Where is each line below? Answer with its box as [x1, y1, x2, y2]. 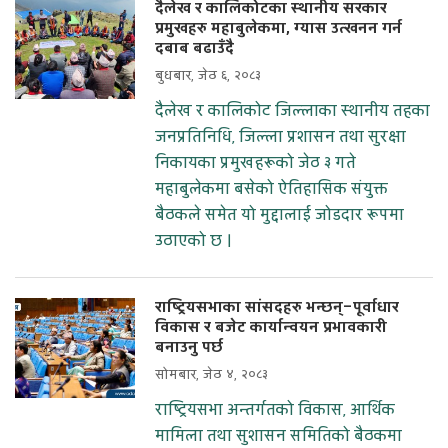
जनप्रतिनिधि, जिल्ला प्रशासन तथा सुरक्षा [155, 126, 406, 149]
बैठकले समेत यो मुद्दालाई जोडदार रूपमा [155, 204, 404, 227]
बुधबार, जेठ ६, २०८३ [155, 67, 261, 86]
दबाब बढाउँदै [155, 38, 234, 60]
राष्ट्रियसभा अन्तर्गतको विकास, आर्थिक [155, 399, 395, 422]
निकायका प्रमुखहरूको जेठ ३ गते [155, 152, 356, 175]
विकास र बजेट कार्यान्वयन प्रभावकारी [155, 317, 387, 339]
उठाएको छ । [155, 230, 233, 253]
